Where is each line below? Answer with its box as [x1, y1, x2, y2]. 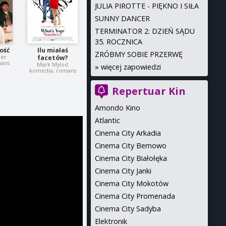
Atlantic [94, 116, 120, 125]
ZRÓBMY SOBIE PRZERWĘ [94, 49, 183, 59]
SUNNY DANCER [94, 14, 150, 23]
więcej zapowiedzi [100, 62, 161, 72]
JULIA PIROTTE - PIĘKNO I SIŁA [94, 1, 199, 11]
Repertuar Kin [111, 84, 186, 98]
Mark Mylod [37, 61, 69, 69]
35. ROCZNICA [94, 37, 142, 46]
